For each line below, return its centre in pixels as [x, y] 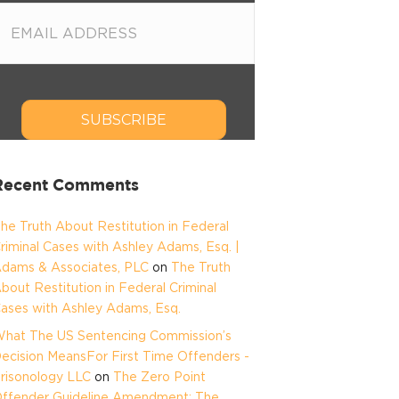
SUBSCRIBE [123, 119]
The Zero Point [159, 376]
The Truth [201, 266]
